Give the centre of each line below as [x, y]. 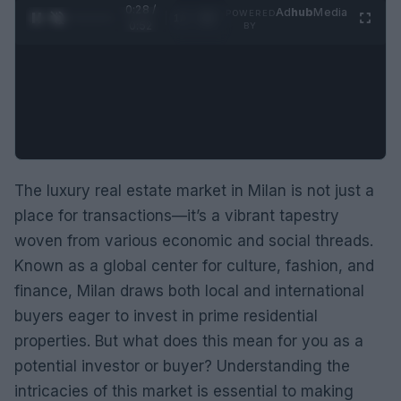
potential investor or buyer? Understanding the [182, 366]
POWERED [250, 13]
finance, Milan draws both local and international [189, 290]
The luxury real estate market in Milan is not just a [194, 190]
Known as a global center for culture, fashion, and [194, 265]
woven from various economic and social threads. [194, 240]
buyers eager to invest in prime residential [166, 316]
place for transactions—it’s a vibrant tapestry [177, 215]
